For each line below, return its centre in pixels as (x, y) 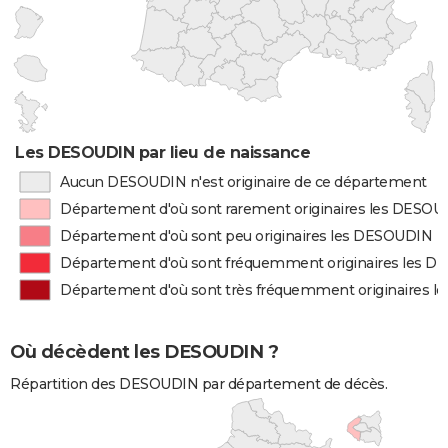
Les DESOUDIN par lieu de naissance (163, 152)
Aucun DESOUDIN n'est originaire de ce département (243, 182)
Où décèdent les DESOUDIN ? (144, 351)
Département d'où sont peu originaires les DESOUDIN (246, 236)
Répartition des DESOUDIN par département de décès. (198, 384)
